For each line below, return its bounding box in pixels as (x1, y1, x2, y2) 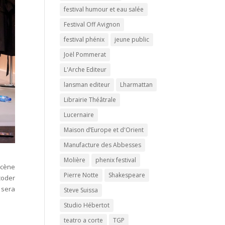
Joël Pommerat (64, 50, 106, 59)
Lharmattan (120, 80, 153, 89)
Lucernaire (64, 110, 94, 119)
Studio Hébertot (64, 201, 110, 209)
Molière (64, 156, 86, 164)
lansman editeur (64, 80, 110, 89)
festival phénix (64, 35, 105, 44)
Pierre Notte (64, 171, 99, 179)
